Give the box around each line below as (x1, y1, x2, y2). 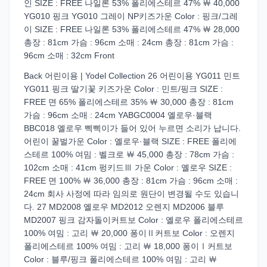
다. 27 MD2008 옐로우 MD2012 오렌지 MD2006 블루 (24, 202, 224, 212)
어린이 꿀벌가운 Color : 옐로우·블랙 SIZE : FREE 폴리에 (24, 136, 237, 146)
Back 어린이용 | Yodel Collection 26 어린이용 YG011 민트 (24, 71, 240, 80)
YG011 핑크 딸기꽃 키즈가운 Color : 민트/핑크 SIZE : (24, 84, 223, 94)
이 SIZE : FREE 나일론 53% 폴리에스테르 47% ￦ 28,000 (24, 24, 240, 34)
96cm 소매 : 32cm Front (24, 51, 114, 60)
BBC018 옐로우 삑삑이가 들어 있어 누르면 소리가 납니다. (24, 123, 241, 133)
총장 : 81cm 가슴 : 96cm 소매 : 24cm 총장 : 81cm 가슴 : (24, 38, 234, 47)
